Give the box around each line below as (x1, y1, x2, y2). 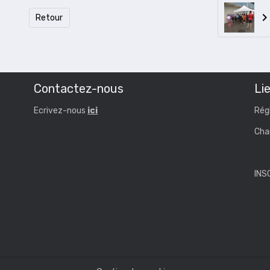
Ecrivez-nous (34, 105, 88, 116)
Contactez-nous (34, 81, 124, 96)
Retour (36, 12, 63, 23)
